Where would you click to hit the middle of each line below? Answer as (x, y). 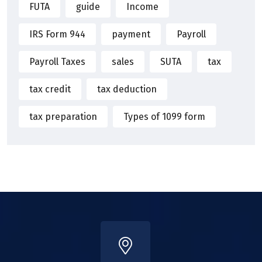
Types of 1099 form (164, 116)
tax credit (50, 89)
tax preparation (63, 116)
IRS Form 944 (57, 34)
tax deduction (127, 89)
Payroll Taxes (57, 61)
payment (131, 34)
